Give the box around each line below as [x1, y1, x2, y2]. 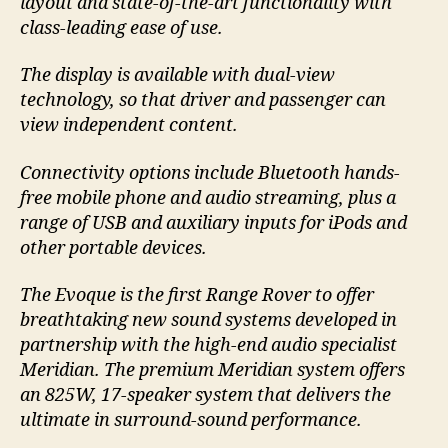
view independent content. [20, 114, 238, 138]
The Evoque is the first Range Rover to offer [20, 284, 374, 308]
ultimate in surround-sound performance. [20, 409, 362, 433]
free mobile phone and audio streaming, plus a [20, 186, 396, 210]
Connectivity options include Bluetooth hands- [20, 161, 400, 185]
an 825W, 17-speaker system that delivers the [20, 384, 391, 408]
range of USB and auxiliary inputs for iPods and [20, 211, 407, 235]
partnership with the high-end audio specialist [20, 334, 397, 358]
